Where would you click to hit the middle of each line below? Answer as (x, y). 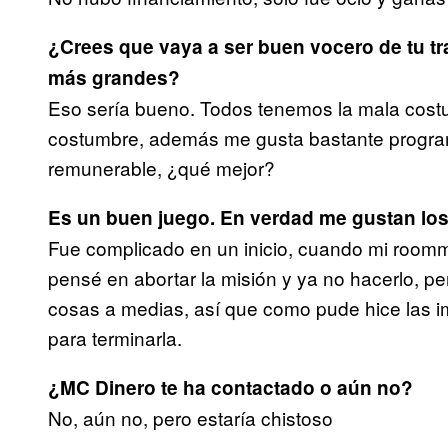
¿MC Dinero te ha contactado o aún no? (230, 388)
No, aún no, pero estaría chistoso (190, 418)
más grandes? (114, 78)
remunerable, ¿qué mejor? (161, 168)
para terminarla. (115, 338)
